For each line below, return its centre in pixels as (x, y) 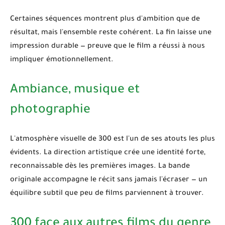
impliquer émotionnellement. (62, 60)
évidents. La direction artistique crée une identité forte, (108, 153)
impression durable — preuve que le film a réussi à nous (107, 46)
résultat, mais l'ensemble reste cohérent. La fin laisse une (111, 33)
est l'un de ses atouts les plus (163, 139)
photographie (50, 110)
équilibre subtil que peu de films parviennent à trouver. (107, 194)
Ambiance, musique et (75, 90)
